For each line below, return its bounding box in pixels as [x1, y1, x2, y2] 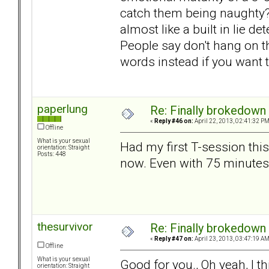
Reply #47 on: [154, 235, 193, 243]
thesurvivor [37, 220, 93, 234]
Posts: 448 [37, 151, 66, 158]
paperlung [37, 102, 88, 116]
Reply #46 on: [154, 118, 193, 125]
